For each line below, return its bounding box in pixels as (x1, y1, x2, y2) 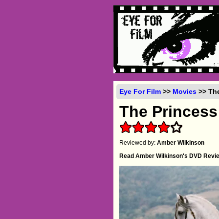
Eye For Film (119, 87, 161, 95)
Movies (173, 87, 197, 95)
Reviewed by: (119, 139, 157, 146)
